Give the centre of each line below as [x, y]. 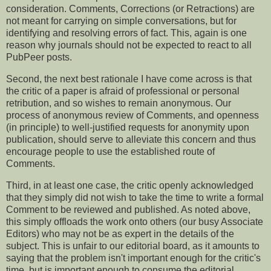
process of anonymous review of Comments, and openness [132, 115]
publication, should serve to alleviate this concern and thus [131, 139]
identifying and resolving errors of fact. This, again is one [126, 33]
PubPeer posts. [39, 57]
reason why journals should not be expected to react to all [129, 45]
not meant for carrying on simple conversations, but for [121, 21]
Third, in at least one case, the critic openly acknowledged [130, 185]
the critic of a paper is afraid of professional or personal [123, 91]
